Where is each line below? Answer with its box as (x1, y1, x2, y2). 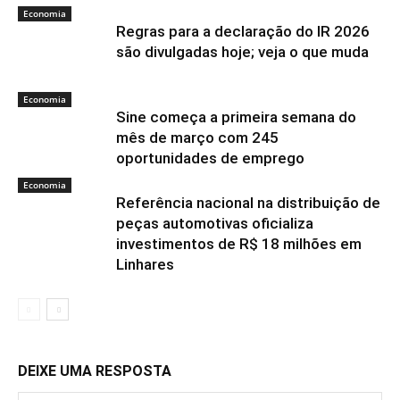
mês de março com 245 (116, 129, 279, 146)
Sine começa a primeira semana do (116, 108, 356, 126)
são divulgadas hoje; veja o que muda (116, 43, 369, 61)
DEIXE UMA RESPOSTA (18, 362, 171, 379)
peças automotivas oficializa (116, 214, 313, 232)
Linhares (116, 255, 174, 273)
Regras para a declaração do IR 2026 (116, 22, 370, 40)
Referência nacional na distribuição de (116, 194, 380, 212)
